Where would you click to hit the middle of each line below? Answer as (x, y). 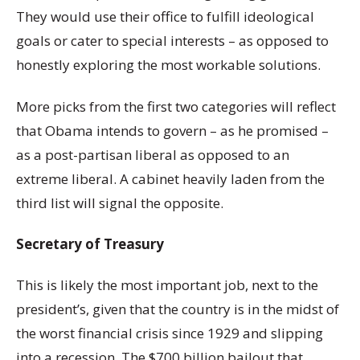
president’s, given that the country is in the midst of (178, 309)
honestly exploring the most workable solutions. (168, 65)
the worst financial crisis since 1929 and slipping (170, 333)
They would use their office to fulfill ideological (165, 17)
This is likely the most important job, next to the (167, 285)
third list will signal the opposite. (120, 202)
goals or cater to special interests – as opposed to (172, 41)
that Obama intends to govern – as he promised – (172, 130)
